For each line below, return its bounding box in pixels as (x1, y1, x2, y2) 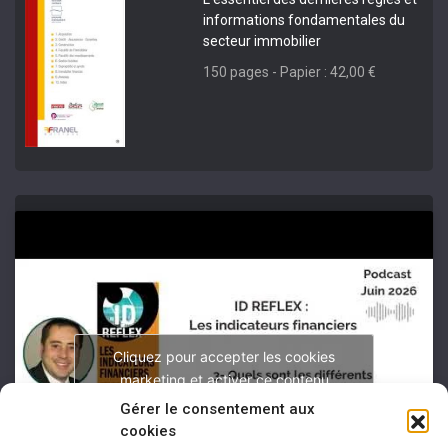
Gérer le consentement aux (120, 400, 315, 418)
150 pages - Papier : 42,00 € (203, 64, 377, 80)
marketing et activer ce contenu (119, 370, 329, 388)
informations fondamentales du (203, 12, 406, 28)
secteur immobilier (203, 33, 322, 49)
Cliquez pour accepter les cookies (113, 347, 335, 365)
